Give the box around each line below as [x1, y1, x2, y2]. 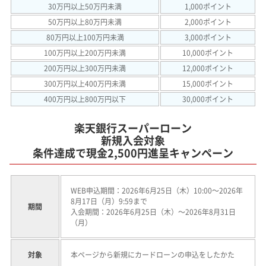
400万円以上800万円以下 [44, 94, 126, 105]
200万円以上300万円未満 [44, 63, 126, 74]
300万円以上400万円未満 [44, 78, 126, 90]
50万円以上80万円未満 [48, 17, 122, 28]
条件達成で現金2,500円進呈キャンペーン [33, 145, 233, 161]
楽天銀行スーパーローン [74, 120, 192, 137]
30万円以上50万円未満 [48, 1, 122, 12]
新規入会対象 [101, 132, 165, 149]
